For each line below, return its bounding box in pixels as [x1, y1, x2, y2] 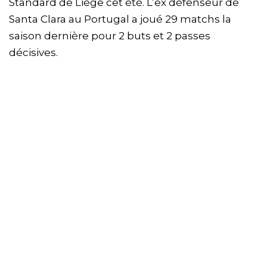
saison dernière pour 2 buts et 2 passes [9, 30, 210, 42]
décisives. [9, 46, 58, 59]
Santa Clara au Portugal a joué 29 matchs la [9, 13, 231, 26]
